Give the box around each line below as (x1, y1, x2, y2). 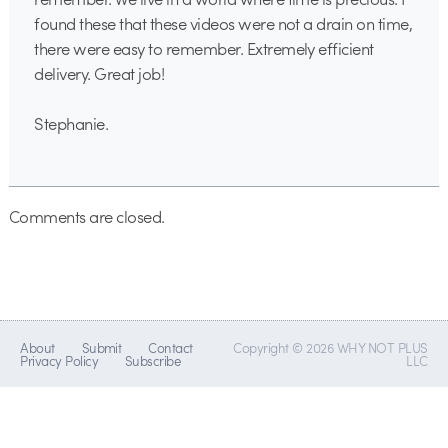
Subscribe (124, 351, 181, 371)
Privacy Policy (20, 351, 99, 371)
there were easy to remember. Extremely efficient (34, 35, 374, 60)
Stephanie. (34, 110, 109, 135)
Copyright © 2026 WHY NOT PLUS (233, 338, 428, 358)
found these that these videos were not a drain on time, (34, 10, 413, 35)
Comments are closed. (8, 204, 165, 229)
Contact (148, 338, 193, 358)
